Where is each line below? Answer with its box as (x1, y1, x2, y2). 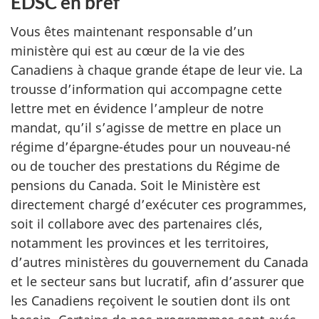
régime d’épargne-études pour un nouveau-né (11, 137, 291, 155)
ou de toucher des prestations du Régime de (11, 157, 280, 174)
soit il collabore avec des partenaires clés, (11, 214, 263, 232)
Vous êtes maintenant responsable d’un (11, 22, 253, 40)
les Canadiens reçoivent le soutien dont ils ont (11, 291, 291, 309)
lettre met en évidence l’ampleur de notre (11, 99, 263, 117)
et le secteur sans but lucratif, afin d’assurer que (11, 272, 304, 290)
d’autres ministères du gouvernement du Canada (11, 253, 308, 271)
